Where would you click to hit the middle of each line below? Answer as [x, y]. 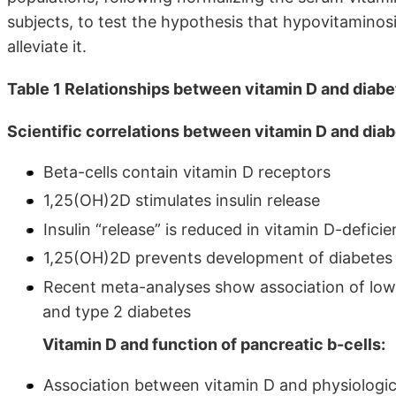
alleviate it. [47, 46]
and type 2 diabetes [117, 311]
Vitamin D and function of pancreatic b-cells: [214, 344]
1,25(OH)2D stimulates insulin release [182, 201]
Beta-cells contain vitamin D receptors [187, 171]
